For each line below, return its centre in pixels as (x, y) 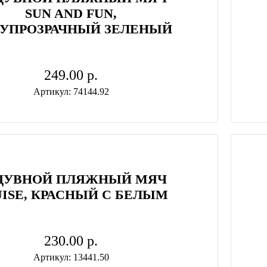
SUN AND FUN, (71, 13)
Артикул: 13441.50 (71, 257)
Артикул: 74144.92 (71, 91)
